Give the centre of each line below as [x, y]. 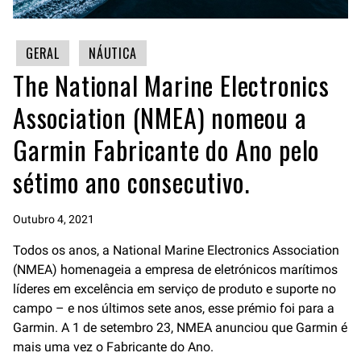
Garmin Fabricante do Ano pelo [166, 150]
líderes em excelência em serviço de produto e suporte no [174, 289]
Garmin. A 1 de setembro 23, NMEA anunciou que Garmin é [180, 328]
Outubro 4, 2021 [54, 220]
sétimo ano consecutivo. [131, 182]
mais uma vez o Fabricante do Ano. [113, 347]
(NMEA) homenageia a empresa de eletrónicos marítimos [175, 270]
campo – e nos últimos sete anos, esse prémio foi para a [174, 309]
